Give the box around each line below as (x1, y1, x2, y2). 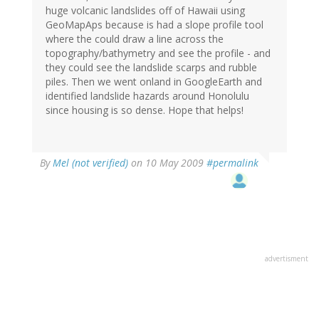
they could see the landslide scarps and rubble (46, 61, 257, 75)
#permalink (206, 156, 258, 170)
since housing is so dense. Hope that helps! (46, 103, 244, 117)
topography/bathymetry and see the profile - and (46, 46, 271, 61)
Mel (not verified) (53, 156, 128, 170)
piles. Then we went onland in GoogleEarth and (46, 75, 262, 89)
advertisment (265, 253, 308, 264)
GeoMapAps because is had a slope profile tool (46, 18, 263, 32)
